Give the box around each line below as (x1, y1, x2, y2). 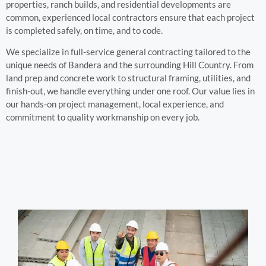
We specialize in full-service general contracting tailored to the (6, 46, 251, 58)
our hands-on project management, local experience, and (6, 99, 224, 110)
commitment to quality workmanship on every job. (6, 112, 199, 123)
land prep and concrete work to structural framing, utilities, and (6, 72, 251, 84)
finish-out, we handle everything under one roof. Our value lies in (6, 85, 255, 97)
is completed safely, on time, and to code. (6, 25, 163, 36)
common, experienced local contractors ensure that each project (6, 12, 255, 23)
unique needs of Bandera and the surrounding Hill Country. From (6, 59, 254, 71)
